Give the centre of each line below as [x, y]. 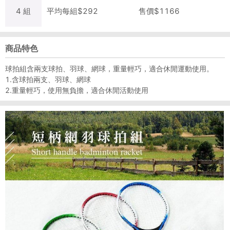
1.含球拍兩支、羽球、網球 [48, 79]
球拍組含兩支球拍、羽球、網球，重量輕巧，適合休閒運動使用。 [109, 68]
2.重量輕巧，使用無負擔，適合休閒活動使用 [77, 90]
